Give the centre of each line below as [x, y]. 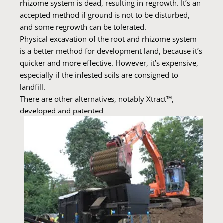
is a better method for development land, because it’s [111, 51]
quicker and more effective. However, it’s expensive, [109, 63]
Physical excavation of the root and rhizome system [108, 39]
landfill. [33, 87]
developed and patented [61, 111]
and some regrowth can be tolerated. [83, 27]
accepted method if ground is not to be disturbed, [105, 15]
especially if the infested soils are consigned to [99, 75]
